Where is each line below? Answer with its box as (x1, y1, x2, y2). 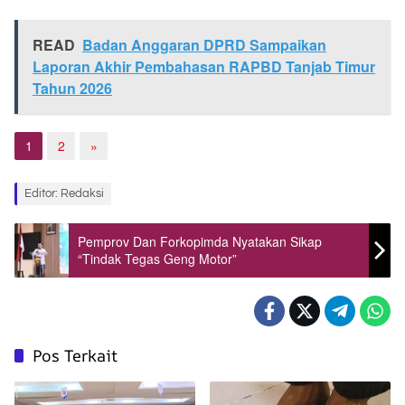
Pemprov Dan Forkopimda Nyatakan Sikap (78, 231, 322, 250)
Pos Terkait (33, 344, 118, 366)
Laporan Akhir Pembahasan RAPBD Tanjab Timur (33, 55, 375, 77)
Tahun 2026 (33, 77, 112, 99)
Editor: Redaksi (24, 186, 104, 200)
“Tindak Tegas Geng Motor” (78, 249, 237, 268)
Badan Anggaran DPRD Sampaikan (82, 33, 326, 55)
